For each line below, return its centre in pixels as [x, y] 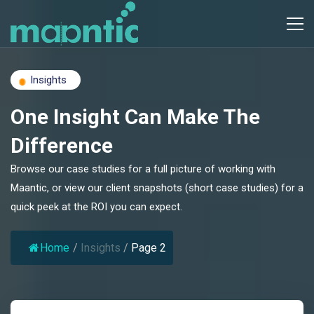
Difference [62, 145]
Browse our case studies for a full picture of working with [143, 169]
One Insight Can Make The [135, 117]
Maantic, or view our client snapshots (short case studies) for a [157, 188]
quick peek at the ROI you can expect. [96, 207]
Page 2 [149, 247]
